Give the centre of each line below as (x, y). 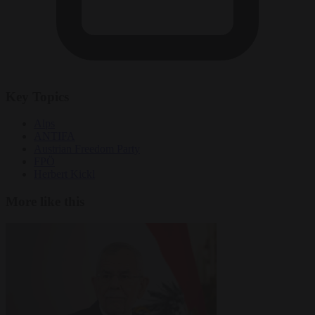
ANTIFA (54, 136)
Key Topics (37, 96)
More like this (45, 201)
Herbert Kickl (64, 174)
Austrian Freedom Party (87, 149)
